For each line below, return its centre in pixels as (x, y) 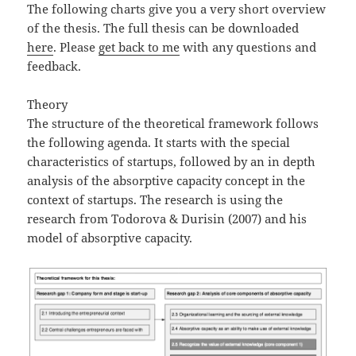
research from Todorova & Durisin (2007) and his (167, 219)
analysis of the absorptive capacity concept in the (166, 181)
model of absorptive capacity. (110, 238)
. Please (76, 47)
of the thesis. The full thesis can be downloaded (163, 28)
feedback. (54, 66)
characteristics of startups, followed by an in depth (172, 162)
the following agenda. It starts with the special (159, 143)
